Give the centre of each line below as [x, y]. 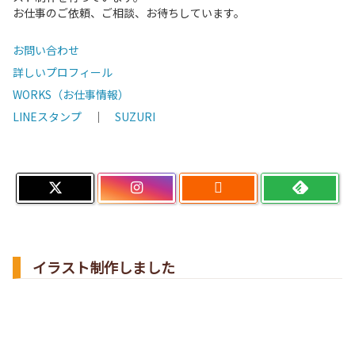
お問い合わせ [46, 50]
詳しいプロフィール [63, 72]
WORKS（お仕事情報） [71, 94]
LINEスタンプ [47, 116]
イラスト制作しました [104, 267]
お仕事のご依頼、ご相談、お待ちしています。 [129, 13]
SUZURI [135, 116]
